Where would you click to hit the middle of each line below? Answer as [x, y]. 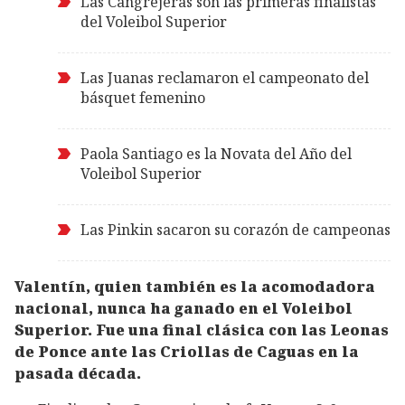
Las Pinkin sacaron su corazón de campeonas [235, 229]
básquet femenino [143, 97]
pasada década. [78, 373]
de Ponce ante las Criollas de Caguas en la [187, 351]
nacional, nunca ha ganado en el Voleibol [184, 308]
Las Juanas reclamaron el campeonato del [225, 77]
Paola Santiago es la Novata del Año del [216, 153]
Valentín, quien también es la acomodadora [195, 286]
